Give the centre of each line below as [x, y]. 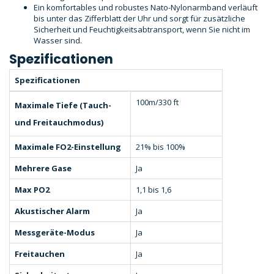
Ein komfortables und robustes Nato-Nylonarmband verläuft [146, 8]
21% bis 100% [161, 147]
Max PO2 [32, 190]
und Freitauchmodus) [59, 123]
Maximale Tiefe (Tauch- [63, 106]
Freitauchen [40, 254]
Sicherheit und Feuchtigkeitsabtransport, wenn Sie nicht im [142, 30]
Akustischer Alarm [52, 211]
